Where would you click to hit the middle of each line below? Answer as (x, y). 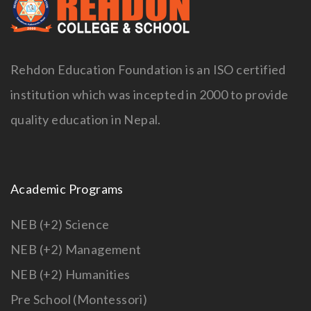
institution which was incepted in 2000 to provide (150, 95)
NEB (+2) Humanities (70, 275)
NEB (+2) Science (60, 225)
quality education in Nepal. (86, 120)
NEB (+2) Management (76, 250)
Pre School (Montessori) (79, 300)
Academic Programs (67, 189)
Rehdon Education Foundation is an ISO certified (148, 70)
